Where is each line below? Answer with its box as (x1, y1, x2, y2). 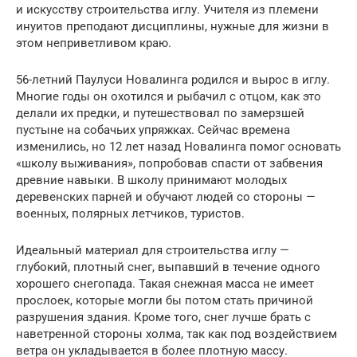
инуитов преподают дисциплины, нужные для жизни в (16, 18, 329, 33)
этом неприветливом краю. (16, 35, 171, 50)
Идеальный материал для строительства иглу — (16, 242, 289, 257)
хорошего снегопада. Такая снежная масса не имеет (16, 276, 314, 291)
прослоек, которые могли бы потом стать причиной (16, 292, 313, 308)
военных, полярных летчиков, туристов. (16, 206, 245, 221)
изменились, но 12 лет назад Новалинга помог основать (16, 139, 341, 154)
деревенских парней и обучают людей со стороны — (16, 189, 316, 204)
